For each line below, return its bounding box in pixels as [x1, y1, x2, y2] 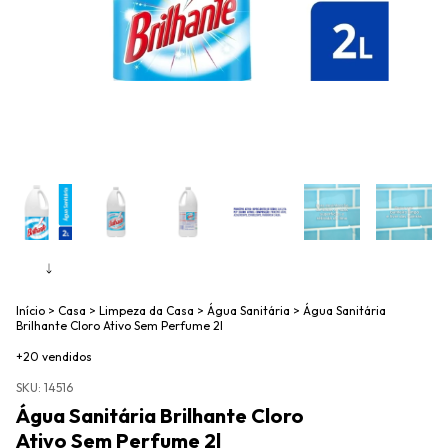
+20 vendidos [16, 349, 92, 364]
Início [16, 303, 45, 318]
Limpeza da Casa [99, 303, 194, 318]
